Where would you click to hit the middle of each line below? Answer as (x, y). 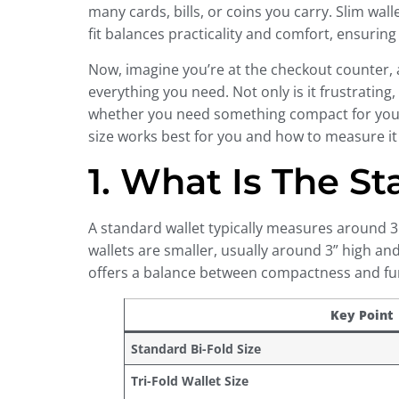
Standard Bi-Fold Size (195, 349)
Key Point (361, 315)
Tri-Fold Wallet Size (189, 381)
